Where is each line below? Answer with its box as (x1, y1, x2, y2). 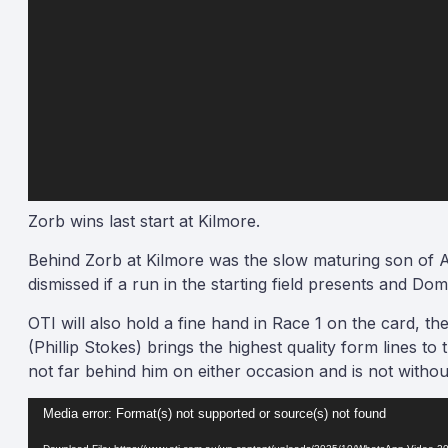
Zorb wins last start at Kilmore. (28, 211, 260, 231)
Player (27, 423, 76, 443)
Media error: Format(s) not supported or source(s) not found (43, 406, 386, 422)
